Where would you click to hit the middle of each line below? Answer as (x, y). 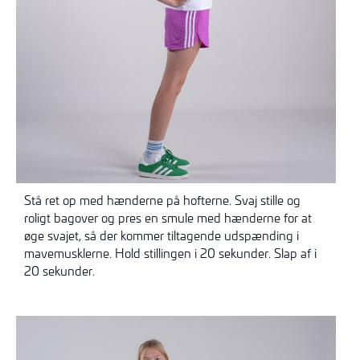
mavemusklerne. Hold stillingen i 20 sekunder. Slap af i (170, 254)
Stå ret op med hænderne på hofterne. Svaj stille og (162, 200)
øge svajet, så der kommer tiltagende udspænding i (162, 236)
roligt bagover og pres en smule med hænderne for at (168, 218)
